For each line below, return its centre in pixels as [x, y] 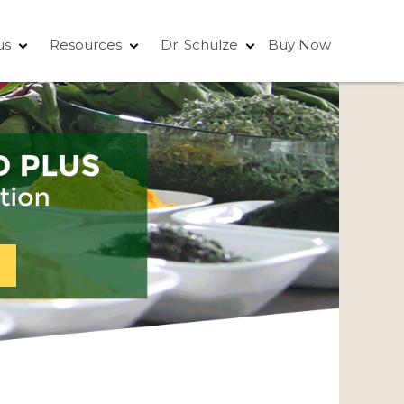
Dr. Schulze [199, 45]
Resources [86, 45]
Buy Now [299, 45]
